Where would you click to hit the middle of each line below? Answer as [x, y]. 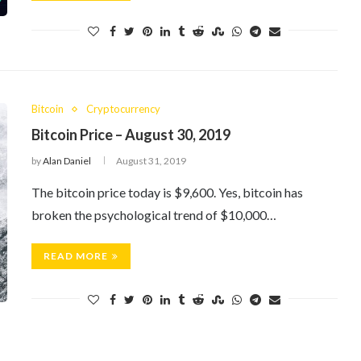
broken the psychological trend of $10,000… [154, 215]
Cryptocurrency [123, 109]
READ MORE [76, 256]
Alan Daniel [67, 161]
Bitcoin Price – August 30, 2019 [131, 135]
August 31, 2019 [151, 161]
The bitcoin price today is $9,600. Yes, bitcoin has [167, 192]
